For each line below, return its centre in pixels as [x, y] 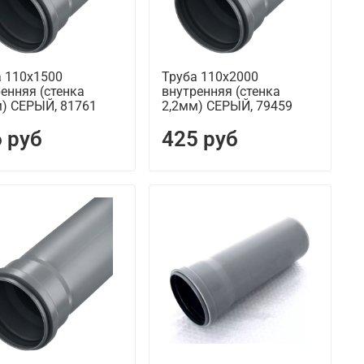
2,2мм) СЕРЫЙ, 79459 [227, 106]
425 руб [199, 139]
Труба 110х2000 [210, 77]
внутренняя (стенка [221, 92]
